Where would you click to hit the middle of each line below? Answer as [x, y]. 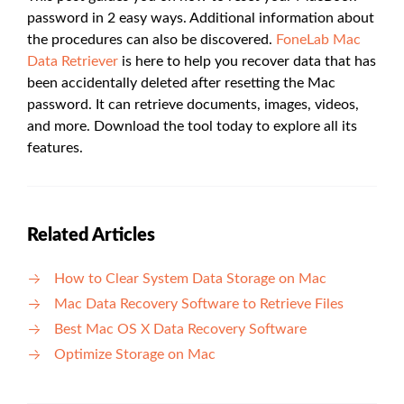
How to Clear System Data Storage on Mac [190, 279]
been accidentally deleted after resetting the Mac [181, 83]
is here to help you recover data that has [247, 62]
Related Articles [91, 236]
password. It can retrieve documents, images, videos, [193, 105]
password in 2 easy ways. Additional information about [201, 18]
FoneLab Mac [318, 40]
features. [55, 148]
